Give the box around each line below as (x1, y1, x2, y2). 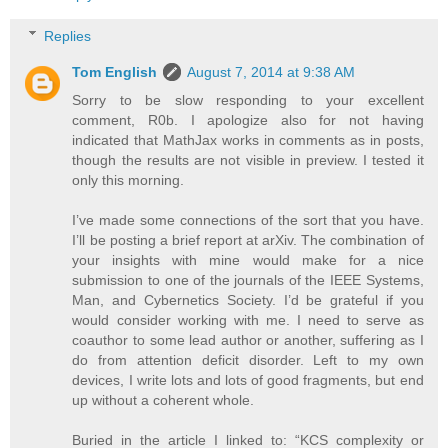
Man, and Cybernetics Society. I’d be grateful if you (72, 291, 424, 308)
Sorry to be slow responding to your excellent (72, 91, 424, 108)
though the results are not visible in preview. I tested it (72, 151, 424, 168)
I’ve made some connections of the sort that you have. (72, 211, 424, 228)
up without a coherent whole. (72, 391, 255, 408)
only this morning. (72, 171, 185, 188)
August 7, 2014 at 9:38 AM (187, 63, 356, 80)
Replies (44, 27, 92, 44)
